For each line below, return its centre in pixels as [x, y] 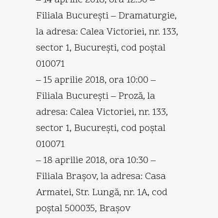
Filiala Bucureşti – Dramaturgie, [106, 16]
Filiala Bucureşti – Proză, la [96, 96]
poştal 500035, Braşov [83, 209]
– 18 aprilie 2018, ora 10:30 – [96, 160]
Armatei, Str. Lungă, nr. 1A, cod [102, 192]
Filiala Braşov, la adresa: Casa [101, 176]
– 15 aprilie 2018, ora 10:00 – [96, 80]
